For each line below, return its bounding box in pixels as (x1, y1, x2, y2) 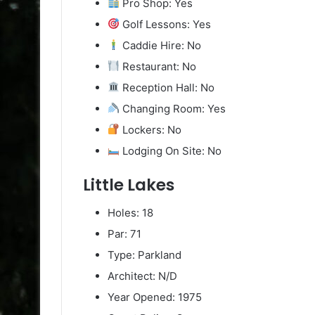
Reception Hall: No (120, 80, 215, 94)
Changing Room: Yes (120, 101, 226, 115)
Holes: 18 (108, 206, 153, 220)
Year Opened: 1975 (108, 290, 202, 304)
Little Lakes (83, 173, 174, 196)
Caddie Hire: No (120, 38, 202, 52)
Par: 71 (108, 227, 141, 241)
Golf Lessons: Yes (120, 17, 212, 31)
